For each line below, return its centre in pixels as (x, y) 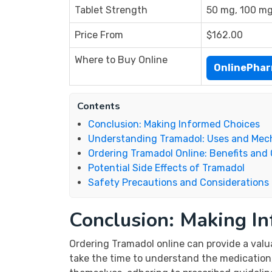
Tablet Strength (111, 10)
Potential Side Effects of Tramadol (166, 168)
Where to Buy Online (121, 60)
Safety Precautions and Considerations (178, 182)
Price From (99, 35)
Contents (99, 106)
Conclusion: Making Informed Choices (174, 124)
